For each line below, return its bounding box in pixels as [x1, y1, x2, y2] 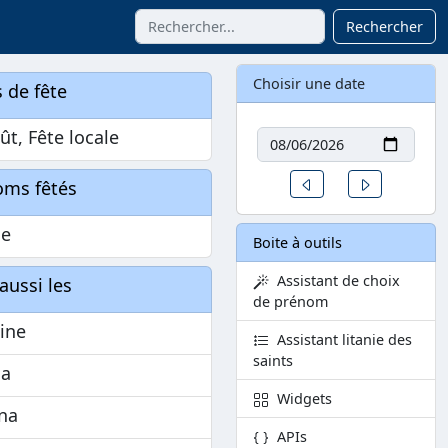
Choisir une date [253, 74, 365, 93]
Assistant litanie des [269, 330, 412, 350]
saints [253, 351, 293, 371]
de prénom [253, 292, 328, 312]
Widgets [269, 389, 332, 409]
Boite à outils [253, 233, 342, 253]
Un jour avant [314, 174, 394, 192]
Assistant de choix [269, 271, 400, 291]
